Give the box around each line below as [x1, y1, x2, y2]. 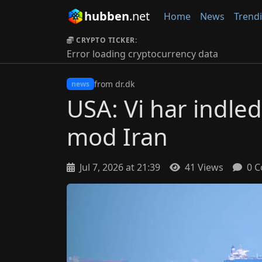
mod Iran [67, 120, 168, 153]
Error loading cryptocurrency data [67, 47, 218, 60]
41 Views [182, 161, 223, 174]
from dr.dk [94, 78, 135, 89]
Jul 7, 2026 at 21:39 [77, 161, 160, 174]
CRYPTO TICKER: [76, 35, 137, 45]
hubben [84, 8, 129, 24]
